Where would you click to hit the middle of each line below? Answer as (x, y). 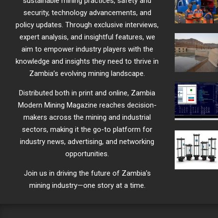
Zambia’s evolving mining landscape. (87, 74)
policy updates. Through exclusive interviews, (87, 25)
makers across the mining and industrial (87, 118)
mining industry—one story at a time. (87, 186)
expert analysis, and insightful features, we (87, 37)
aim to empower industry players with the (87, 49)
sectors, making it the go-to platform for (87, 130)
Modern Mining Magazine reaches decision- (87, 105)
